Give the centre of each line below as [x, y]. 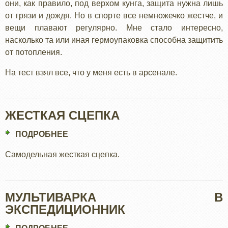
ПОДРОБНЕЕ [42, 134]
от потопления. [34, 52]
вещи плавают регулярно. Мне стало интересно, [114, 28]
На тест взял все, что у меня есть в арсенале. [91, 73]
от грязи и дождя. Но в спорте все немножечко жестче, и [114, 16]
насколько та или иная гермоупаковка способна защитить [114, 40]
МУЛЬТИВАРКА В [114, 197]
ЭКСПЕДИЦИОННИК [65, 209]
